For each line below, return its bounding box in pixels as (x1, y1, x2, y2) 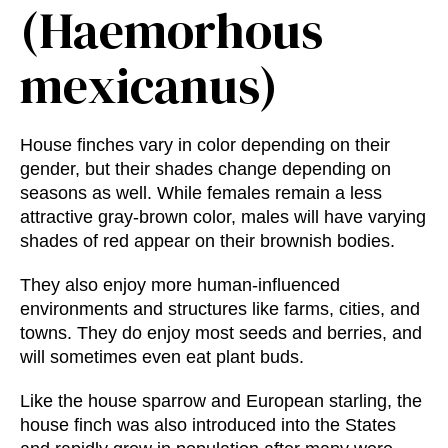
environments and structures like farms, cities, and (20, 298, 420, 319)
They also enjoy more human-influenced (20, 274, 340, 295)
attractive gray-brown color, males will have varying (20, 206, 426, 227)
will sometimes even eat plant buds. (20, 346, 304, 367)
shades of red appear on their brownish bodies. (20, 230, 395, 251)
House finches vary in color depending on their (20, 134, 390, 155)
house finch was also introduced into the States (20, 414, 396, 435)
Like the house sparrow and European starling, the (20, 390, 422, 411)
